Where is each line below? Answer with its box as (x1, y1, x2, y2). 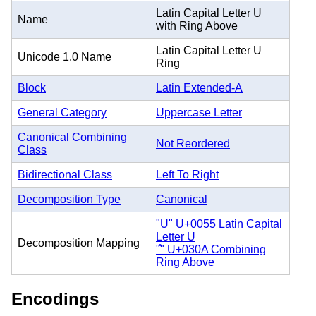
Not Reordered (156, 137, 230, 150)
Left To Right (156, 168, 219, 181)
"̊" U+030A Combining (156, 243, 266, 255)
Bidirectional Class (18, 168, 112, 181)
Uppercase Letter (156, 106, 242, 119)
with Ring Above (156, 19, 238, 32)
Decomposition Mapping (18, 236, 140, 249)
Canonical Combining (18, 130, 127, 143)
